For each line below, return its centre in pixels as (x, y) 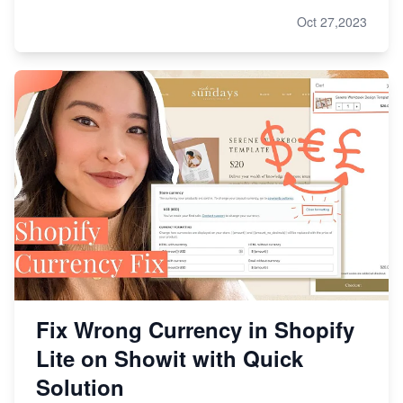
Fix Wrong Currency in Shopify (195, 329)
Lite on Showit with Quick (170, 358)
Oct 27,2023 (332, 21)
